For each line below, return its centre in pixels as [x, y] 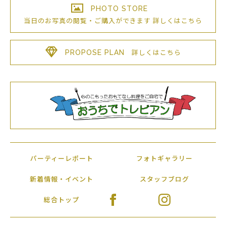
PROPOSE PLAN [95, 53]
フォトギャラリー [164, 159]
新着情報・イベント [62, 179]
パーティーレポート [62, 159]
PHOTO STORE [119, 8]
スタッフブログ [164, 179]
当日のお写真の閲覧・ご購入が [73, 20]
